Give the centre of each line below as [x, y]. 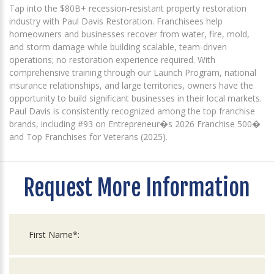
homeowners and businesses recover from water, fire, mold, [129, 34]
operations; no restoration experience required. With [112, 60]
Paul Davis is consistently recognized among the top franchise [132, 111]
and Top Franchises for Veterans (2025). [88, 137]
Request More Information [137, 188]
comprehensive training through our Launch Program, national [133, 73]
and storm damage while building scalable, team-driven [118, 47]
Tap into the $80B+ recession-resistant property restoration [128, 9]
